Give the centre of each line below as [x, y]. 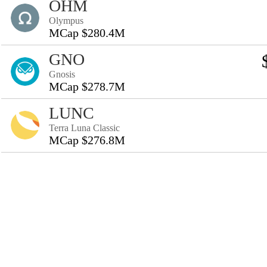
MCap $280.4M [87, 33]
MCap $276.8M [87, 140]
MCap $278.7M [87, 86]
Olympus [66, 21]
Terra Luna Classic [84, 128]
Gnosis [62, 74]
